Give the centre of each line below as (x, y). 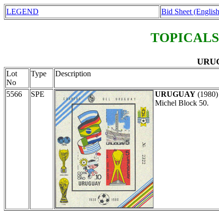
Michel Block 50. (182, 103)
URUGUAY (175, 94)
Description (73, 73)
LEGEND (22, 11)
